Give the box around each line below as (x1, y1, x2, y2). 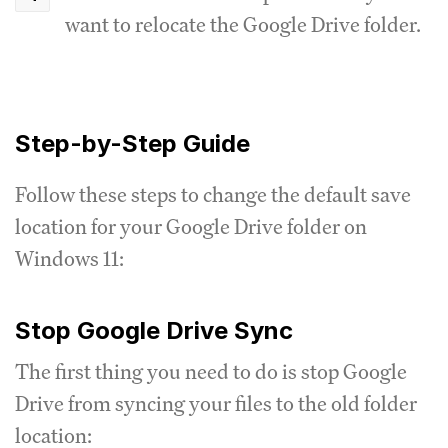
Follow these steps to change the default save (15, 181, 411, 209)
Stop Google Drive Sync (15, 316, 293, 346)
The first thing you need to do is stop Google (15, 358, 407, 386)
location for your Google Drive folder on (15, 213, 367, 241)
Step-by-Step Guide (15, 129, 250, 159)
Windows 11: (15, 245, 124, 273)
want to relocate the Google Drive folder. (65, 11, 421, 39)
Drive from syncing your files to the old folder (15, 390, 417, 418)
